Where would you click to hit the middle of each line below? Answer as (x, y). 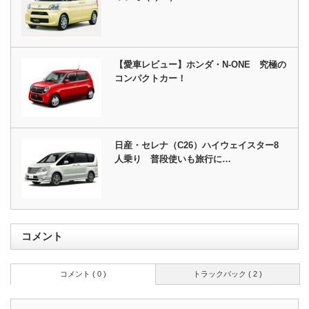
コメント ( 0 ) (83, 273)
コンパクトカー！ (151, 78)
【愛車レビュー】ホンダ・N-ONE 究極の (201, 64)
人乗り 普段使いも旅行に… (173, 159)
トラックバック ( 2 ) (227, 273)
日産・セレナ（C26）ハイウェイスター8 (197, 146)
